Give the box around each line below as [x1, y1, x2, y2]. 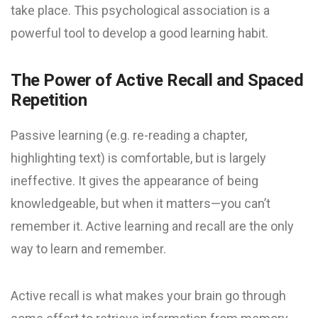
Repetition [11, 90, 87, 110]
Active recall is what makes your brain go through [11, 288, 286, 303]
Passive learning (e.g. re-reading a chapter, [11, 128, 247, 143]
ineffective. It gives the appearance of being [11, 173, 258, 188]
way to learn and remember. [11, 241, 166, 256]
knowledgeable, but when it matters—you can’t [11, 196, 270, 211]
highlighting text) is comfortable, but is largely [11, 150, 266, 165]
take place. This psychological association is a [11, 3, 270, 18]
